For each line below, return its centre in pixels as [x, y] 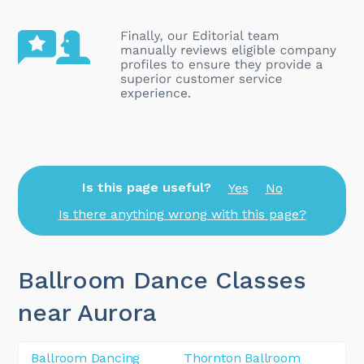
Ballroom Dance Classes [162, 280]
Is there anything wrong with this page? [182, 214]
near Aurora [88, 313]
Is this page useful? [146, 188]
